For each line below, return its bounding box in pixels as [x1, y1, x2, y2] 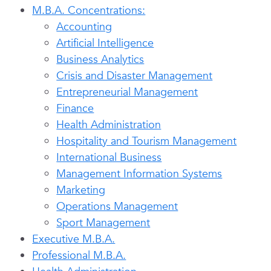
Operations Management [56, 199, 178, 214]
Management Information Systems [56, 166, 223, 181]
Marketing [56, 183, 106, 198]
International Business [56, 150, 162, 165]
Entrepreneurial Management [56, 85, 198, 100]
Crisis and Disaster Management [56, 68, 213, 83]
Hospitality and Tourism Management [56, 134, 237, 149]
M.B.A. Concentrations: [32, 3, 146, 18]
